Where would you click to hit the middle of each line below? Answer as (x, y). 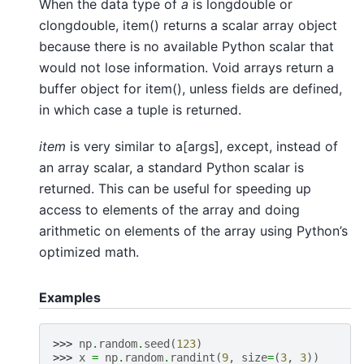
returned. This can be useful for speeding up (175, 188)
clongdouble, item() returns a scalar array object (188, 26)
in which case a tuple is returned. (140, 110)
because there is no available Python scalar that (186, 47)
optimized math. (89, 251)
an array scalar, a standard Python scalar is (171, 167)
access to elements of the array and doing (169, 209)
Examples (70, 297)
